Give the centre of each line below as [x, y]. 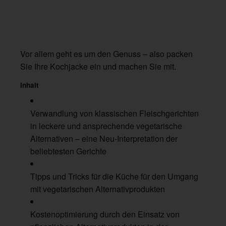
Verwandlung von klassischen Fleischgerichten [115, 114]
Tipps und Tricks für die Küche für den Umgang [114, 177]
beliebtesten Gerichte [68, 151]
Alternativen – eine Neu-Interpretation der [104, 139]
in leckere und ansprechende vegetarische [106, 126]
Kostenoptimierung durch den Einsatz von [105, 214]
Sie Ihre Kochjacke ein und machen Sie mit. [98, 66]
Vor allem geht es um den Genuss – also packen [106, 53]
